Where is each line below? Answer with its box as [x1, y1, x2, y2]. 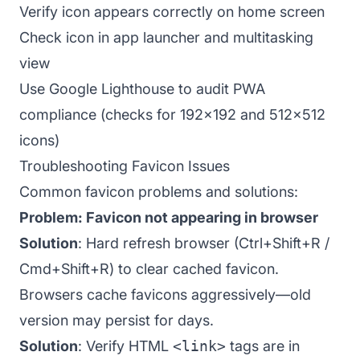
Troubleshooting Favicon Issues [19, 157, 230, 174]
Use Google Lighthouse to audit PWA [19, 80, 265, 97]
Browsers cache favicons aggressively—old [19, 285, 311, 303]
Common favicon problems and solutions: [19, 182, 298, 200]
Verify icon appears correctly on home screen [19, 2, 325, 20]
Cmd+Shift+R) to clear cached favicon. [19, 260, 279, 277]
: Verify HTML [78, 337, 173, 354]
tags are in [226, 337, 300, 354]
